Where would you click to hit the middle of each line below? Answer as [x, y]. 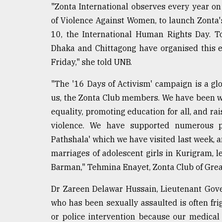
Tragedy [35, 11]
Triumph [28, 30]
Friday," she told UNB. [91, 62]
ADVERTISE [33, 109]
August [18, 54]
